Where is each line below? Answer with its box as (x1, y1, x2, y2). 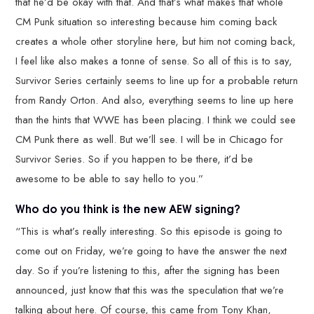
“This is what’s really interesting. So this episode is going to (15, 223, 283, 239)
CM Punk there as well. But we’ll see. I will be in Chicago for (15, 132, 284, 147)
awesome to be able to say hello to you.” (15, 171, 204, 186)
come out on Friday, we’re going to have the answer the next (15, 243, 287, 259)
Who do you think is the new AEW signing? (15, 200, 244, 217)
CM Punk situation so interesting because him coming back (15, 14, 278, 29)
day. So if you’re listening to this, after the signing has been (15, 262, 280, 278)
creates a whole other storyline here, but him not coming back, (15, 34, 296, 49)
